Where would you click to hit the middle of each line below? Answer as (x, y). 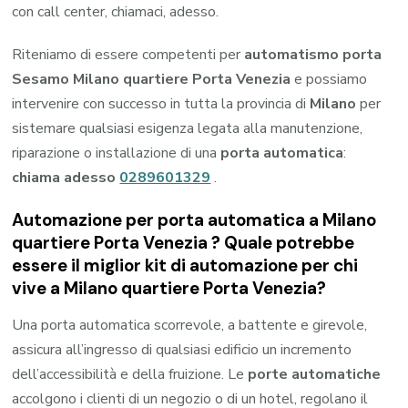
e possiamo (329, 80)
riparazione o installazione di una (117, 153)
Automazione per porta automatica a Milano (194, 220)
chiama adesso (66, 178)
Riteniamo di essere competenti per (128, 55)
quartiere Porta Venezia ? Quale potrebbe (184, 243)
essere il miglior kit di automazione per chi (185, 266)
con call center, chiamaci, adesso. (116, 12)
